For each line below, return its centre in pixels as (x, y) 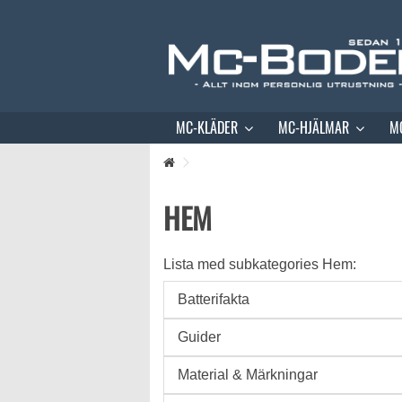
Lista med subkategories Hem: (260, 264)
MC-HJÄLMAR (315, 128)
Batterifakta (214, 299)
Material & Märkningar (248, 375)
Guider (199, 337)
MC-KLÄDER (209, 128)
